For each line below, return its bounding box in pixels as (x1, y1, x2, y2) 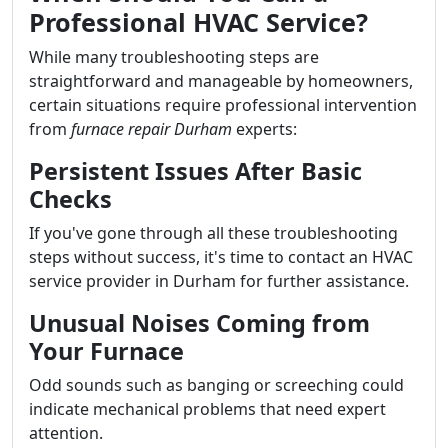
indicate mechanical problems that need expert (29, 398, 386, 420)
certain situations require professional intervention (29, 94, 417, 116)
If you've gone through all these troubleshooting (29, 222, 398, 244)
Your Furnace (29, 335, 184, 367)
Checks (29, 183, 112, 215)
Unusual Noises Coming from (29, 307, 370, 339)
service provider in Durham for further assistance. (29, 270, 409, 292)
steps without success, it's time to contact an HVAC (29, 246, 413, 268)
